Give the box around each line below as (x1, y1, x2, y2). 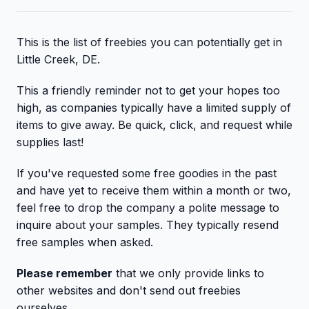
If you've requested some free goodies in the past (17, 166, 277, 180)
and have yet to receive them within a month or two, (17, 183, 291, 197)
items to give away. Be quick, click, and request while (17, 118, 292, 132)
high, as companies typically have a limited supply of (17, 101, 291, 114)
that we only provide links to (112, 266, 264, 280)
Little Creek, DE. (17, 52, 100, 66)
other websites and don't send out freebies (17, 283, 241, 297)
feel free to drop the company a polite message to (17, 201, 279, 215)
